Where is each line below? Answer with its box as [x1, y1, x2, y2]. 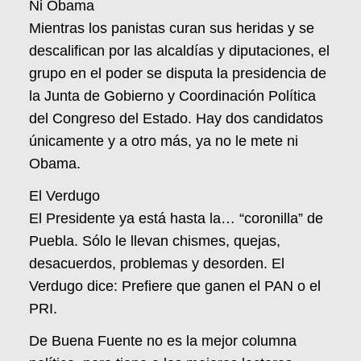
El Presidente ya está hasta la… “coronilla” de [29, 210, 323, 226]
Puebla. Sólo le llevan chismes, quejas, [29, 232, 280, 249]
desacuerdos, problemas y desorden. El [29, 255, 284, 272]
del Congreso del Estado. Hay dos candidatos [29, 110, 323, 127]
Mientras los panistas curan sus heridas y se [29, 19, 314, 36]
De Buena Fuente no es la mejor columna [29, 332, 297, 349]
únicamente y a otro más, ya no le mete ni [29, 132, 298, 149]
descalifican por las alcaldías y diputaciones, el [29, 42, 330, 59]
